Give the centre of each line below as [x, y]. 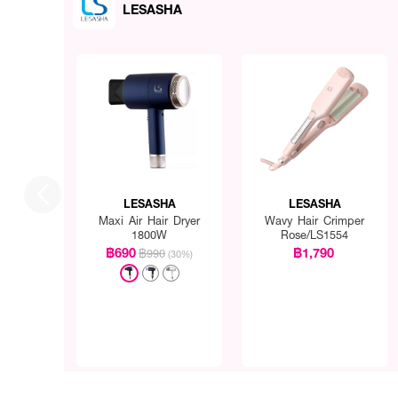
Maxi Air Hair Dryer [150, 220]
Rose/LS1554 [315, 235]
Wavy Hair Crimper [315, 220]
